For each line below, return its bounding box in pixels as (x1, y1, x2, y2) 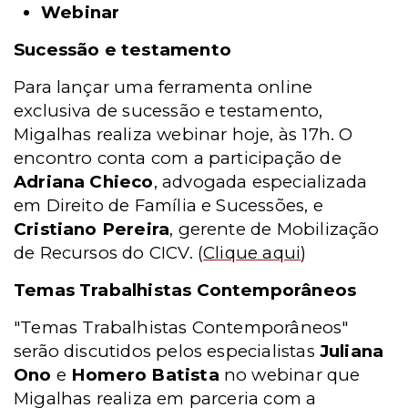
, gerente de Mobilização (169, 218, 380, 240)
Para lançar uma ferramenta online (14, 76, 313, 97)
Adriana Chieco (14, 170, 154, 192)
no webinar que (219, 363, 361, 385)
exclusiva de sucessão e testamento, (14, 99, 323, 121)
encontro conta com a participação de (14, 147, 342, 168)
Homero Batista (71, 363, 219, 385)
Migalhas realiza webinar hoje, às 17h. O (14, 123, 353, 145)
